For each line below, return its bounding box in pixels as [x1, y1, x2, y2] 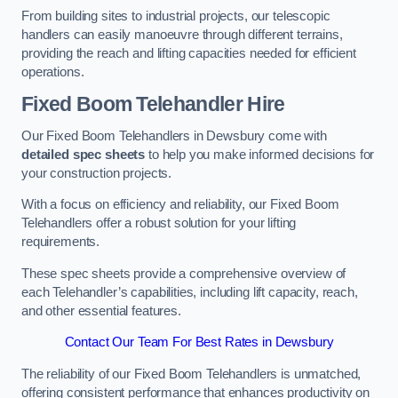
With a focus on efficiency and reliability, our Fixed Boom [21, 197, 339, 212]
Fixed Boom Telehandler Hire [21, 92, 285, 116]
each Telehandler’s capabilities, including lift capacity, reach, [21, 284, 358, 299]
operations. [21, 64, 84, 79]
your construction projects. [21, 165, 172, 180]
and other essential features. [21, 303, 181, 318]
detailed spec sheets [21, 147, 146, 162]
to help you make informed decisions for [145, 147, 375, 162]
